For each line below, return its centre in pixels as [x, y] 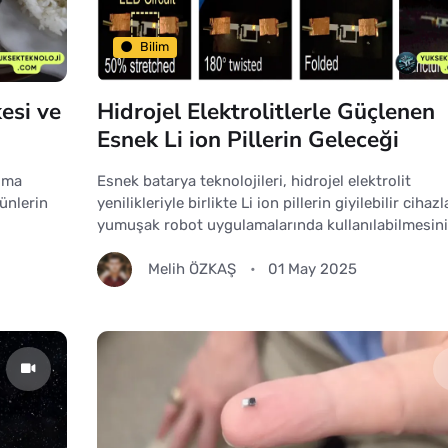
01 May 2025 [312, 269]
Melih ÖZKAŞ [191, 269]
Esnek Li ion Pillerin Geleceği [247, 139]
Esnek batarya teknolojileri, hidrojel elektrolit [253, 180]
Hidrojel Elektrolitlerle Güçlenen [265, 111]
